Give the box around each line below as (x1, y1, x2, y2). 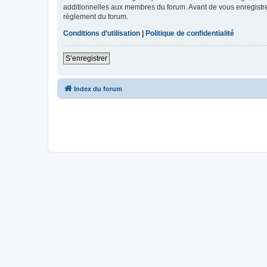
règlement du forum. (63, 13, 128, 21)
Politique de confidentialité (145, 29, 234, 38)
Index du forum (74, 85, 122, 93)
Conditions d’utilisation (63, 29, 140, 38)
